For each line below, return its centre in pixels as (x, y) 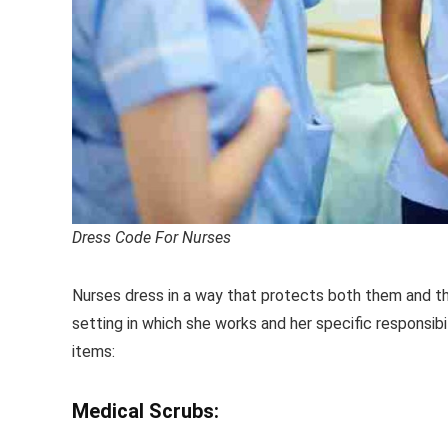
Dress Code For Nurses (151, 237)
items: (93, 351)
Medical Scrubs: (145, 411)
